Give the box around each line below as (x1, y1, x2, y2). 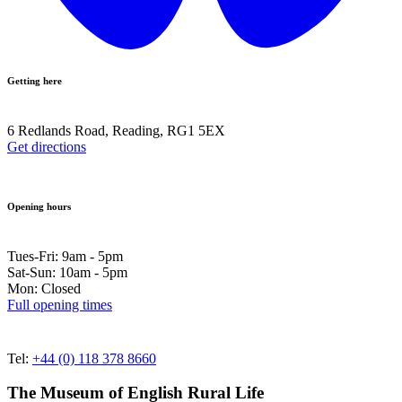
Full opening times (7, 296, 112, 312)
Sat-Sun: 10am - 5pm (7, 264, 127, 280)
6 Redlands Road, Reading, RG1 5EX (7, 122, 225, 138)
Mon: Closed (7, 280, 81, 296)
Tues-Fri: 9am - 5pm (7, 248, 123, 264)
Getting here (7, 74, 62, 86)
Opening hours (7, 200, 71, 212)
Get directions (7, 138, 86, 154)
